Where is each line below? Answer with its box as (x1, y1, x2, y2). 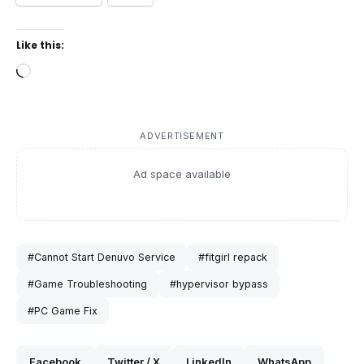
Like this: (16, 38, 64, 53)
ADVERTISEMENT (140, 130, 224, 142)
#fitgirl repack (198, 251, 267, 264)
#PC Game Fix (28, 305, 97, 318)
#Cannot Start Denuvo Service (28, 251, 175, 264)
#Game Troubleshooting (28, 278, 147, 291)
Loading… (30, 64, 93, 81)
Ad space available (133, 167, 231, 181)
